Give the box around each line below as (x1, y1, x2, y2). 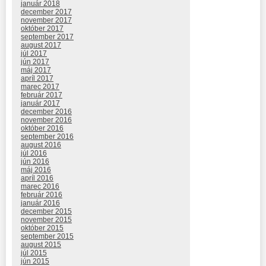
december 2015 (21, 207, 72, 216)
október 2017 (21, 24, 64, 33)
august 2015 (21, 240, 61, 249)
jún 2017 (21, 58, 49, 66)
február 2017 (21, 91, 62, 100)
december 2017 (21, 8, 72, 17)
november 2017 (21, 16, 72, 25)
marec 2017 (21, 83, 59, 91)
